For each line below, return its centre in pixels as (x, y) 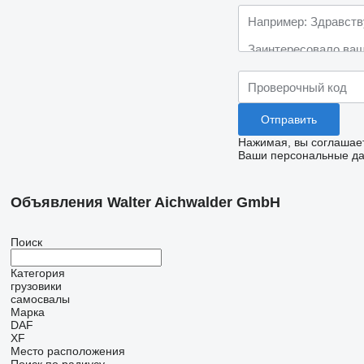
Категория (37, 273)
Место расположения (67, 351)
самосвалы (40, 299)
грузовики (36, 286)
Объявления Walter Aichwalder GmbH (145, 203)
